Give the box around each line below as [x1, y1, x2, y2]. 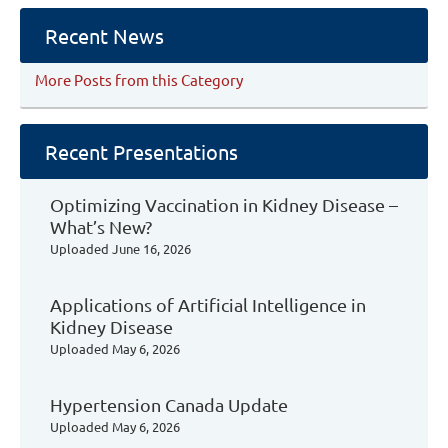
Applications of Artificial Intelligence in [50, 294, 366, 315]
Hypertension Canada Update [50, 394, 288, 415]
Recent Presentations [45, 139, 238, 164]
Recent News [45, 23, 164, 48]
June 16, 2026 [112, 240, 191, 257]
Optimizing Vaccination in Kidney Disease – [50, 194, 398, 215]
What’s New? [50, 216, 152, 237]
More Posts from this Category [35, 70, 243, 89]
